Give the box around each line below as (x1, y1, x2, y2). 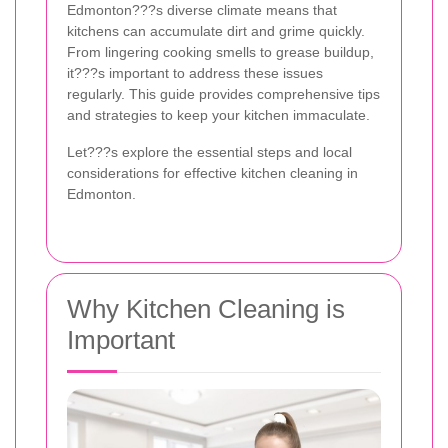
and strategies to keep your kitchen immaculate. (67, 107, 370, 124)
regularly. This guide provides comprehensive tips (67, 86, 380, 103)
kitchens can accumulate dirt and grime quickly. (67, 23, 365, 40)
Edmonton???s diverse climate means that (67, 2, 337, 19)
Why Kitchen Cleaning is (67, 294, 345, 325)
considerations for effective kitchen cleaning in (67, 165, 358, 182)
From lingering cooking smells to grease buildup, (67, 44, 374, 61)
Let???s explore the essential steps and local (67, 144, 352, 161)
